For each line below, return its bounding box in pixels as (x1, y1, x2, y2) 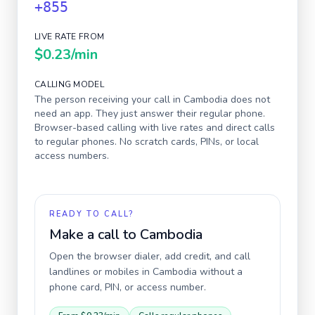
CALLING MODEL (34, 79, 104, 90)
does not (228, 93, 270, 106)
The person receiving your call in (34, 93, 184, 106)
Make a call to (49, 225, 140, 244)
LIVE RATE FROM (34, 31, 105, 42)
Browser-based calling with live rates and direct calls (34, 121, 275, 134)
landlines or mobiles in (49, 265, 153, 278)
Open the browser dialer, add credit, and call (49, 250, 250, 263)
